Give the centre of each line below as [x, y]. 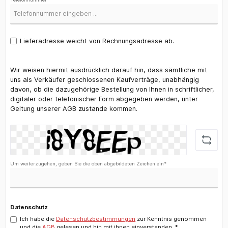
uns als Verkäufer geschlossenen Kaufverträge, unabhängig [105, 80]
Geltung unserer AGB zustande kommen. [74, 109]
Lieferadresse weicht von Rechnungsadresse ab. [97, 41]
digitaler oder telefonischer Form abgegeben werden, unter [104, 99]
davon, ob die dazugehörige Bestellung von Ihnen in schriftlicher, [112, 90]
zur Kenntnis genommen [171, 219]
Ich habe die [38, 219]
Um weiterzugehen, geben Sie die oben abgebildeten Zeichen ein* [88, 164]
